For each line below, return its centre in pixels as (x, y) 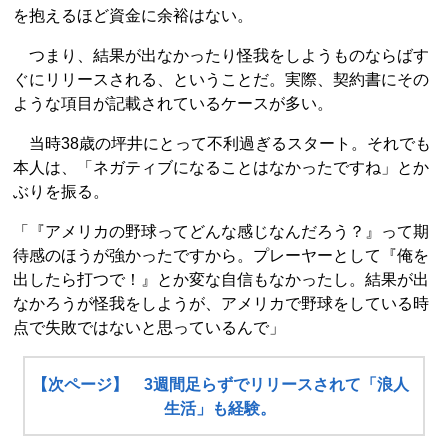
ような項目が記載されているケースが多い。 (173, 103)
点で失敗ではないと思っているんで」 (149, 327)
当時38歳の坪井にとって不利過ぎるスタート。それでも (222, 143)
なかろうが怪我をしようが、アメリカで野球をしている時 (221, 303)
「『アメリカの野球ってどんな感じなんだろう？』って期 (221, 231)
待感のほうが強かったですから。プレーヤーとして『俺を (221, 255)
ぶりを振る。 (61, 191)
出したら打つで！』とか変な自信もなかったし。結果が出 (221, 279)
